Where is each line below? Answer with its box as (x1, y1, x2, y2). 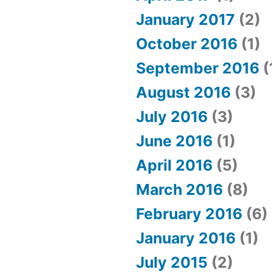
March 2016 (136, 180, 223, 199)
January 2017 (136, 10, 235, 29)
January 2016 (136, 229, 236, 248)
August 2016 (136, 83, 231, 102)
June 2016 (136, 132, 212, 151)
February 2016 (136, 205, 242, 223)
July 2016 (136, 107, 208, 126)
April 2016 (136, 156, 212, 175)
